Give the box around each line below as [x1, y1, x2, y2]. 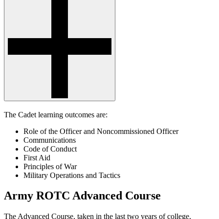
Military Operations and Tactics [23, 171, 120, 179]
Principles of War [23, 162, 77, 171]
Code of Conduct [23, 144, 77, 153]
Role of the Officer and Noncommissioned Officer [23, 127, 178, 135]
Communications [23, 135, 76, 144]
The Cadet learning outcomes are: [4, 110, 108, 119]
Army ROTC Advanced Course [4, 189, 161, 202]
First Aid [23, 153, 50, 162]
